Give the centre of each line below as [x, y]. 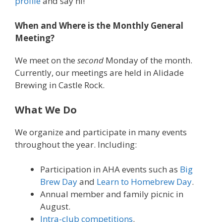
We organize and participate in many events [101, 132]
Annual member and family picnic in [112, 194]
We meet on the [46, 60]
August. [55, 207]
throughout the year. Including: [76, 144]
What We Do [46, 110]
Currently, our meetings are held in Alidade [99, 73]
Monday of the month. [149, 60]
